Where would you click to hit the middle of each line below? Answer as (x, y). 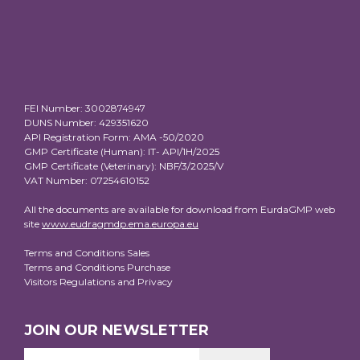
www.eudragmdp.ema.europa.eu (120, 223)
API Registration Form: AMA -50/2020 (114, 137)
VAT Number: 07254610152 (87, 180)
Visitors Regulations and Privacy (98, 281)
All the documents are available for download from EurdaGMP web (180, 209)
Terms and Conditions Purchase (97, 267)
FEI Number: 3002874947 (85, 108)
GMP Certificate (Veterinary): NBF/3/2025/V (124, 166)
